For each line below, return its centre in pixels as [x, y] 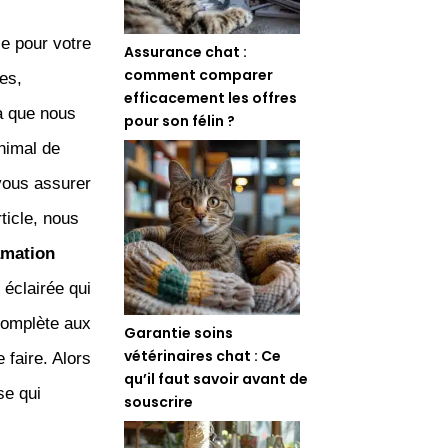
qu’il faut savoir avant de [216, 378]
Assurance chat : [186, 51]
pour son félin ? [180, 120]
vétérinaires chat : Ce [203, 355]
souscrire [159, 401]
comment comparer [199, 74]
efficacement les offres [211, 97]
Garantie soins [179, 332]
